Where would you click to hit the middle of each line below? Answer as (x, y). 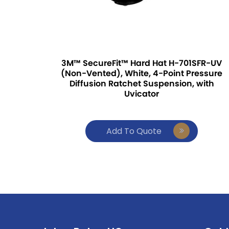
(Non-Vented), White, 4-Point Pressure (142, 73)
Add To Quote (134, 131)
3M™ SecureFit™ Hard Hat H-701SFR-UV (142, 63)
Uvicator (142, 94)
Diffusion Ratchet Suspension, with (142, 84)
